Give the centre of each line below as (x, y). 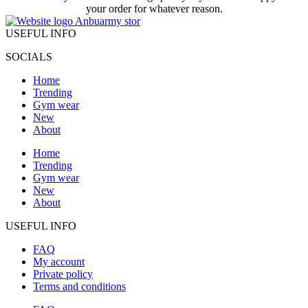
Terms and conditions (79, 287)
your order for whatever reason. (154, 9)
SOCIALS (29, 57)
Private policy (63, 274)
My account (59, 262)
